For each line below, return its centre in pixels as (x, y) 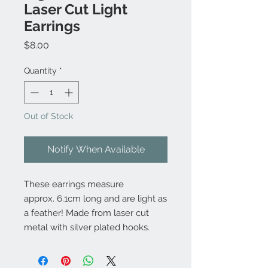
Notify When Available (96, 149)
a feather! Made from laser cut (86, 213)
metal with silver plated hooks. (87, 227)
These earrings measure (74, 184)
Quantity (40, 71)
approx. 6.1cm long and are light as (95, 199)
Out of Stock (48, 116)
